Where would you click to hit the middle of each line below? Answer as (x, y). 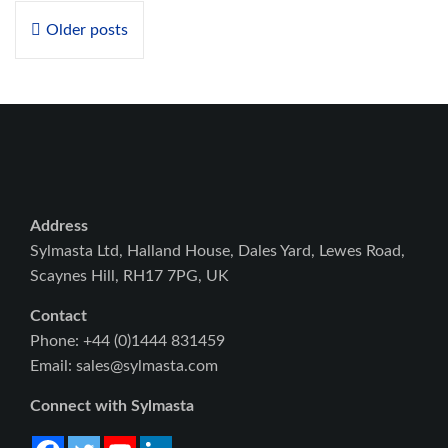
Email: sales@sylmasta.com (124, 366)
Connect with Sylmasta (112, 406)
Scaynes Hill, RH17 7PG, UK (129, 276)
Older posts (87, 30)
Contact (58, 316)
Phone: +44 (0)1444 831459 (127, 341)
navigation (87, 52)
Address (59, 226)
